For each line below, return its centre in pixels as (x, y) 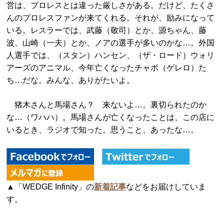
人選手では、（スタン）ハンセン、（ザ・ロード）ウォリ (111, 55)
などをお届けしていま (166, 187)
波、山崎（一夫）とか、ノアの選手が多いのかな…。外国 (111, 43)
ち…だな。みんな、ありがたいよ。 (71, 80)
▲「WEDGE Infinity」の (50, 187)
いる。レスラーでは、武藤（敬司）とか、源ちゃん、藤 (107, 30)
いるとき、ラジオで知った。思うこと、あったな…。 (103, 130)
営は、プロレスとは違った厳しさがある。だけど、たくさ (111, 5)
